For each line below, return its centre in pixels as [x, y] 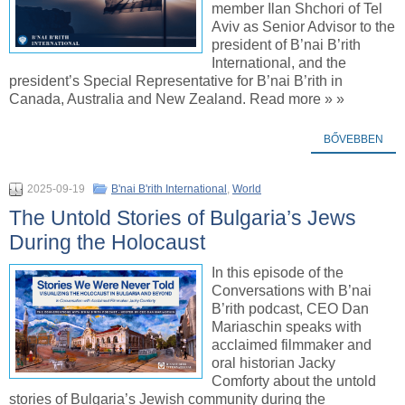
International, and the [279, 63]
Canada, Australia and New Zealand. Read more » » [177, 99]
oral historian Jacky [273, 363]
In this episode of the [278, 273]
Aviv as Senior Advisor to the [303, 27]
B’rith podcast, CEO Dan [290, 309]
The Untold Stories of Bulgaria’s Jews [183, 218]
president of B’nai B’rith [286, 45]
